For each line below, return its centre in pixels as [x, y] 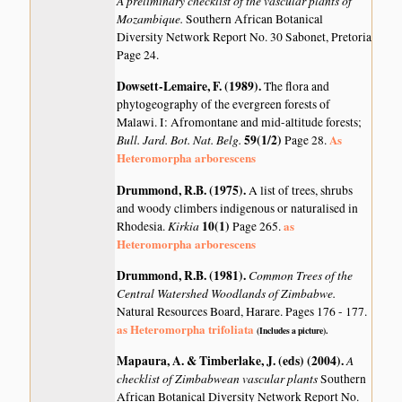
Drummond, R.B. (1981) [180, 275]
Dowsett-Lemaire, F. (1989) [188, 87]
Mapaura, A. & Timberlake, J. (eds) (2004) [229, 361]
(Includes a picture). [293, 330]
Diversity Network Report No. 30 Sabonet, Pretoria [245, 36]
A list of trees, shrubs [301, 190]
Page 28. [307, 140]
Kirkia [185, 225]
